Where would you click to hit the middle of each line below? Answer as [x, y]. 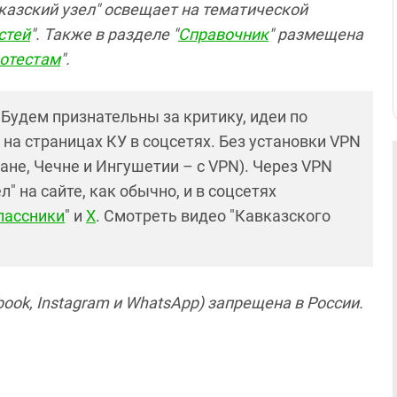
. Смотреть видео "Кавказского [213, 216]
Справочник [223, 35]
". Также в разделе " [104, 35]
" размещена [316, 35]
